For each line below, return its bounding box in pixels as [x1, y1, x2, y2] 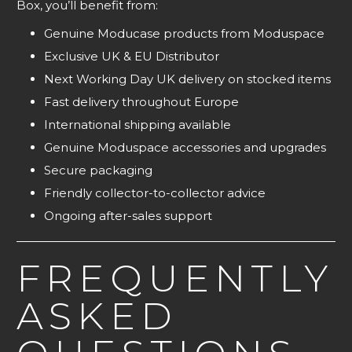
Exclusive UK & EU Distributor [44, 49, 219, 64]
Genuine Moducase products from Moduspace [44, 26, 324, 42]
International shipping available [44, 117, 231, 133]
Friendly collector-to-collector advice [44, 185, 266, 201]
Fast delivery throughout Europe [44, 94, 239, 110]
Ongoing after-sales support [44, 208, 212, 224]
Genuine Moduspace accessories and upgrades [44, 140, 326, 156]
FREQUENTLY [16, 255, 334, 301]
